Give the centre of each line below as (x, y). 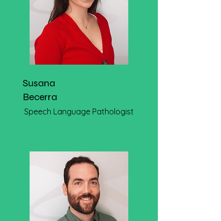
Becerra (40, 97)
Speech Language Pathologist (79, 111)
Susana (39, 83)
